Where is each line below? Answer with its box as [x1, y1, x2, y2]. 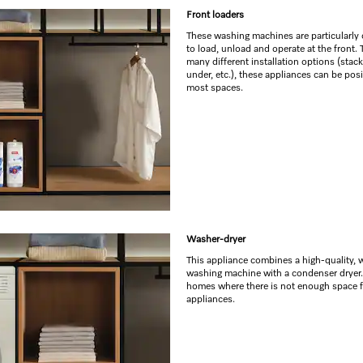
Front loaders [186, 11, 244, 20]
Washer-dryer [186, 235, 246, 245]
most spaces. [186, 83, 243, 93]
